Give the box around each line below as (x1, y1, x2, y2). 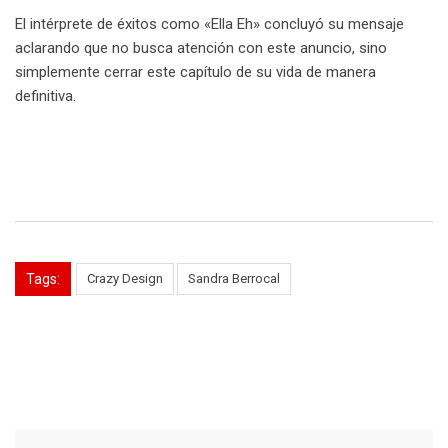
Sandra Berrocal (188, 270, 280, 286)
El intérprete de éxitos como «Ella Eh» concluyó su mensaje (15, 14, 404, 33)
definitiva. (15, 86, 76, 105)
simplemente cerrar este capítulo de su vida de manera (15, 62, 376, 81)
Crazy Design (87, 270, 163, 286)
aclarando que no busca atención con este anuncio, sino (15, 38, 387, 57)
